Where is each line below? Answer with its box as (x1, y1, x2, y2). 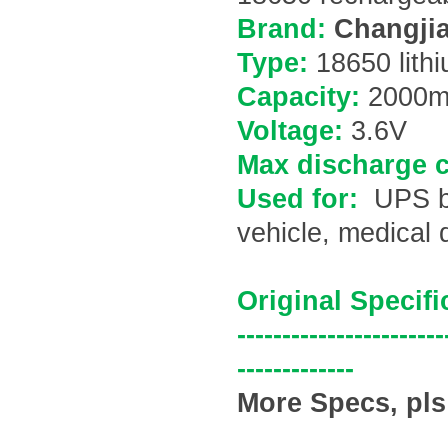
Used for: (237, 184, 366, 214)
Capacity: (237, 82, 360, 112)
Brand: (237, 14, 326, 44)
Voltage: (237, 116, 343, 146)
